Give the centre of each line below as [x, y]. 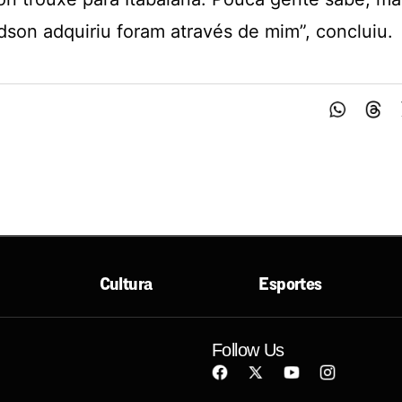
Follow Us [248, 350]
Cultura [126, 284]
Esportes [290, 284]
